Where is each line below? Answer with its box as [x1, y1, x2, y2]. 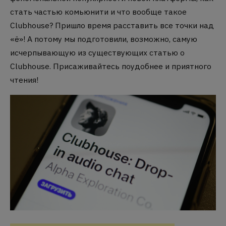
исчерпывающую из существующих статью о [10, 47, 185, 58]
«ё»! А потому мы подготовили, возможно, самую [10, 34, 197, 44]
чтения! [10, 75, 38, 85]
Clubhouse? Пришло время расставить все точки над [10, 20, 214, 30]
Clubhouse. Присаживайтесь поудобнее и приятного [10, 61, 211, 71]
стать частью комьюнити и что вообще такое [10, 7, 187, 17]
